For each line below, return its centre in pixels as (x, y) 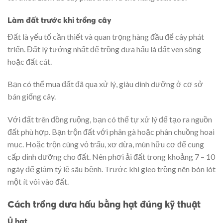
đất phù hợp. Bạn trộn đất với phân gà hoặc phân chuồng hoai (111, 132)
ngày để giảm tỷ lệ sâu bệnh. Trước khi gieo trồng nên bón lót (111, 169)
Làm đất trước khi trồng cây (59, 20)
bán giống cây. (32, 97)
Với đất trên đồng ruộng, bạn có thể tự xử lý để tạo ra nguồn (110, 119)
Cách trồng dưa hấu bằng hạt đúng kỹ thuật (104, 204)
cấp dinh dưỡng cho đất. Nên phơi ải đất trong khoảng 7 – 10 (111, 157)
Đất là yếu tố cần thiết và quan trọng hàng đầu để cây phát (106, 36)
